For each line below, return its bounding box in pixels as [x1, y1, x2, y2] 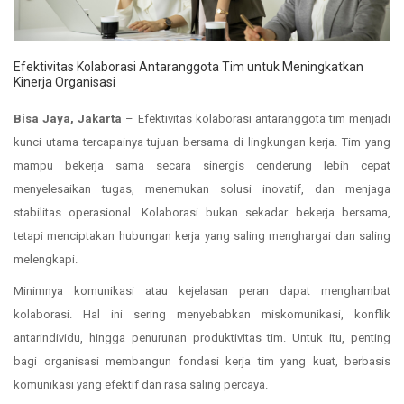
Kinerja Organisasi [14, 74, 115, 89]
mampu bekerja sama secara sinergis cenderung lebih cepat [14, 158, 390, 172]
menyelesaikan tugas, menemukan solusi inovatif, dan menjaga [14, 181, 390, 196]
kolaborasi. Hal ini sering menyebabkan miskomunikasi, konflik [14, 307, 390, 321]
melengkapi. [14, 252, 78, 266]
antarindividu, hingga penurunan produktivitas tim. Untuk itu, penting [14, 330, 390, 344]
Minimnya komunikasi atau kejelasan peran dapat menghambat [14, 283, 390, 298]
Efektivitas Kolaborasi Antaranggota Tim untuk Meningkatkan [14, 59, 363, 74]
